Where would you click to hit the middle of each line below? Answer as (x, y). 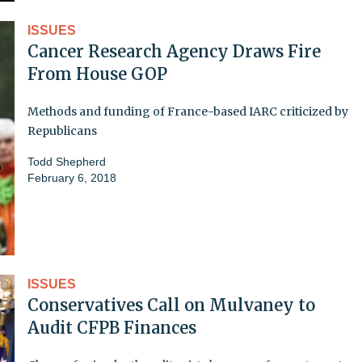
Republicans (62, 130)
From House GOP (97, 74)
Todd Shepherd (67, 161)
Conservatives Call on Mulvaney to (171, 305)
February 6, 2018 (72, 177)
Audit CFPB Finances (112, 327)
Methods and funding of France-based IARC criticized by (188, 111)
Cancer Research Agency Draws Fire (174, 51)
